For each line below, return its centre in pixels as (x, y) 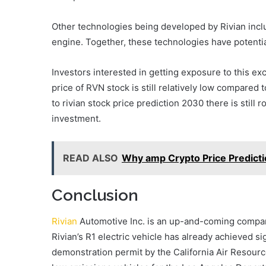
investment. (76, 118)
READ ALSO (91, 158)
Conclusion (95, 195)
